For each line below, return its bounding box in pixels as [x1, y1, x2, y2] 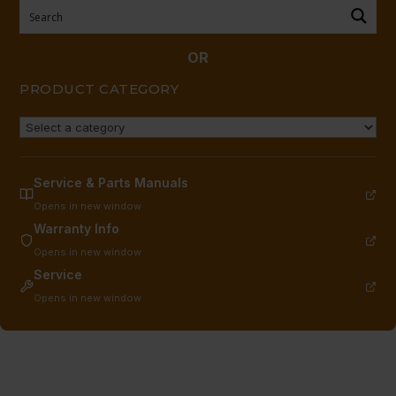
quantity [38, 117, 92, 135]
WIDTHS [38, 69, 95, 88]
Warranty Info [34, 221, 119, 237]
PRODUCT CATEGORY [19, 80, 179, 98]
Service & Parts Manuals [34, 175, 188, 191]
